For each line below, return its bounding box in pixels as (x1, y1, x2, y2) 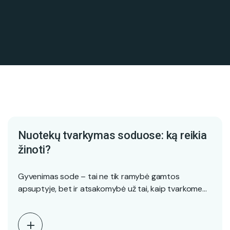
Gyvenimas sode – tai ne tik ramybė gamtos (18, 171, 180, 182)
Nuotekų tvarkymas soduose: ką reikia (18, 129, 207, 142)
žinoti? (18, 143, 51, 156)
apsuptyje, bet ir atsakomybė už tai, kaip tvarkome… (18, 183, 207, 194)
